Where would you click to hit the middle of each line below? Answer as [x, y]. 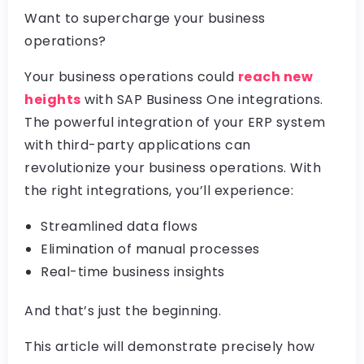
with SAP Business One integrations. [202, 100]
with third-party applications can [138, 145]
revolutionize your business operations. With [173, 168]
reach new [275, 77]
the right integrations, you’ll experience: [159, 191]
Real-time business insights [133, 272]
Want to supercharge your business [145, 18]
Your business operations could [131, 77]
